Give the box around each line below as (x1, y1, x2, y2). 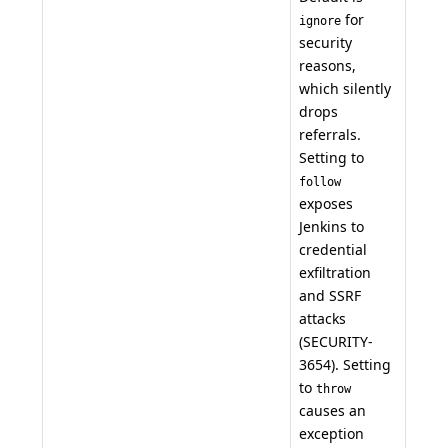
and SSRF (299, 285, 361, 305)
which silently (299, 78, 391, 98)
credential (299, 239, 367, 259)
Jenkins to (299, 216, 364, 236)
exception (299, 423, 364, 443)
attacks (299, 308, 346, 328)
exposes (299, 193, 353, 213)
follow (299, 174, 341, 189)
